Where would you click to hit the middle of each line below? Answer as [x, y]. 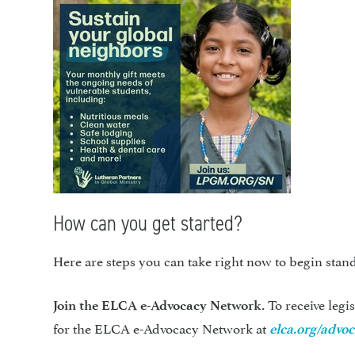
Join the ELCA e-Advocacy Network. [159, 305]
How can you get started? [148, 223]
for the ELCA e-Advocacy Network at [162, 327]
